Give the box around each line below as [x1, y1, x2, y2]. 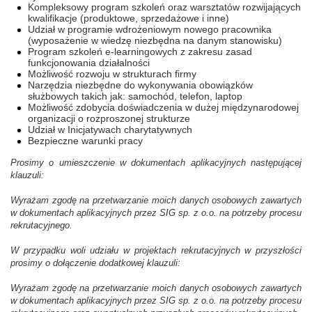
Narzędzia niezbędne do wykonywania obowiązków [28, 79, 253, 91]
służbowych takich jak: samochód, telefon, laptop [28, 91, 242, 102]
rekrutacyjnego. [10, 221, 72, 231]
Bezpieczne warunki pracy [28, 135, 143, 146]
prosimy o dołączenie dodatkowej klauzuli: [10, 258, 180, 268]
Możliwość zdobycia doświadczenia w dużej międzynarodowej [28, 102, 299, 113]
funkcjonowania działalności [28, 57, 150, 68]
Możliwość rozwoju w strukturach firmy [28, 68, 196, 79]
